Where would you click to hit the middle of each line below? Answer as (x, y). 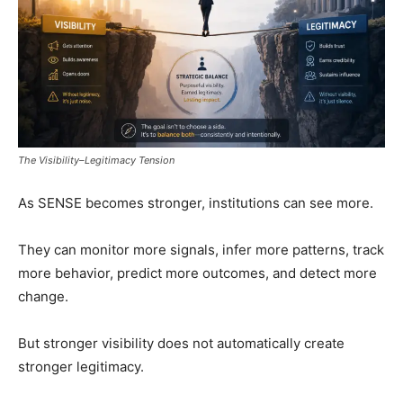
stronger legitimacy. (81, 366)
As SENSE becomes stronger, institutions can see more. (196, 202)
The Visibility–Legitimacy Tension (96, 160)
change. (43, 296)
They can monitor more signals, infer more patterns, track (201, 249)
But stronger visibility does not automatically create (181, 343)
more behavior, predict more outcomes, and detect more (197, 273)
